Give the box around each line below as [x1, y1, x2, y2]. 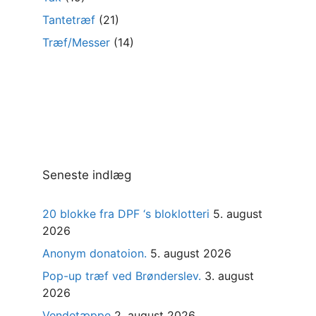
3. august [205, 269, 254, 284]
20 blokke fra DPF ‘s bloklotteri [42, 207, 209, 221]
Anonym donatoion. [42, 246, 147, 261]
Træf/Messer [42, 35, 110, 50]
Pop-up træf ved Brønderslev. [42, 269, 201, 284]
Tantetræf [42, 13, 95, 28]
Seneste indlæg [42, 168, 131, 183]
